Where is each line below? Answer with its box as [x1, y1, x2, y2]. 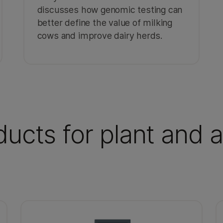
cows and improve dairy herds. [37, 30, 163, 41]
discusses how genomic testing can [37, 4, 183, 15]
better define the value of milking [37, 17, 173, 28]
